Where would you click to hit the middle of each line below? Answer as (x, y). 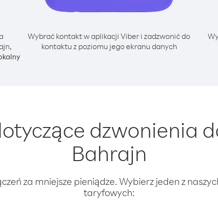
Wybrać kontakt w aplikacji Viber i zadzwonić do (109, 36)
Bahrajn (109, 153)
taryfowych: (109, 192)
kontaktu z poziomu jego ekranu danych (109, 46)
